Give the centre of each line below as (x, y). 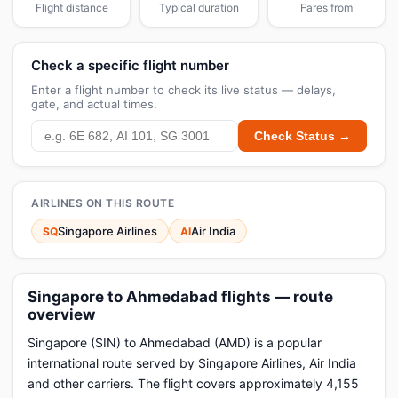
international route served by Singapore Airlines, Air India (192, 363)
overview (61, 314)
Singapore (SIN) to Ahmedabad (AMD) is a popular (175, 342)
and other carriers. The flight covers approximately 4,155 (193, 383)
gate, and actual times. (94, 104)
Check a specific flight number (130, 65)
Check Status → (302, 136)
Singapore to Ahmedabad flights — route (180, 297)
